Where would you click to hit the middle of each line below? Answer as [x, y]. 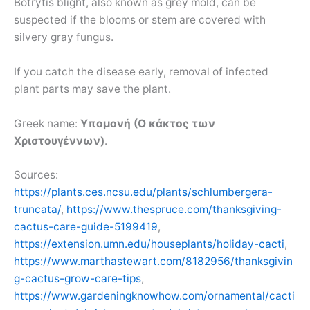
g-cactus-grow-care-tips [77, 279]
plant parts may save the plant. [92, 89]
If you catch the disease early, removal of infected [141, 71]
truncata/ [37, 210]
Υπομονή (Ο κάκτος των [148, 123]
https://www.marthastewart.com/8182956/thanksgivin [153, 262]
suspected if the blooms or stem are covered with [140, 19]
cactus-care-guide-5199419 [86, 227]
